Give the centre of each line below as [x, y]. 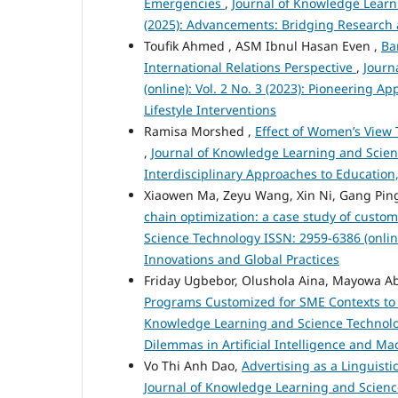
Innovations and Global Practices [242, 259]
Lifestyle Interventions [210, 109]
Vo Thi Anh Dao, [193, 365]
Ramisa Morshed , [199, 131]
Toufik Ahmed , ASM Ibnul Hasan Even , [263, 45]
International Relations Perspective [250, 67]
